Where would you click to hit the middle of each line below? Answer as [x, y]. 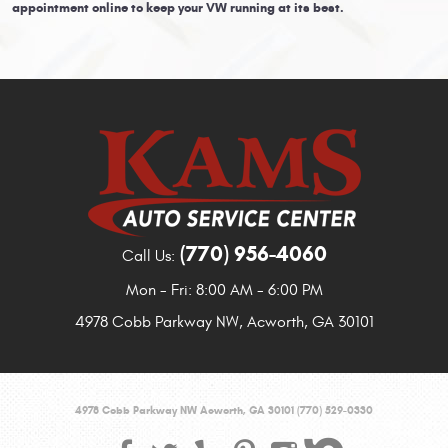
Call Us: [148, 255]
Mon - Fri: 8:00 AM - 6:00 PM [224, 289]
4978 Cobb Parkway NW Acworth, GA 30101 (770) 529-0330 [224, 409]
